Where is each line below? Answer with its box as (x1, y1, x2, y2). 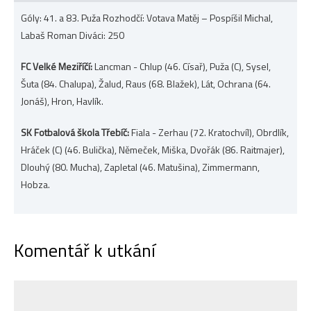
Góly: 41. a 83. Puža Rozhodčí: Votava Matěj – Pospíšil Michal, (21, 10, 273, 25)
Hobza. (21, 176, 50, 192)
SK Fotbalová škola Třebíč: (21, 124, 129, 140)
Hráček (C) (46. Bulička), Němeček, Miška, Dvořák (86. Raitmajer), (21, 142, 285, 157)
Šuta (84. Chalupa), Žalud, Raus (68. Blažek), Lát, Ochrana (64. (21, 76, 271, 91)
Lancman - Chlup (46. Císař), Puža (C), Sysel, (92, 58, 271, 74)
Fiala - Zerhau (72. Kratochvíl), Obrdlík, (129, 124, 289, 140)
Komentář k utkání (14, 236, 155, 264)
